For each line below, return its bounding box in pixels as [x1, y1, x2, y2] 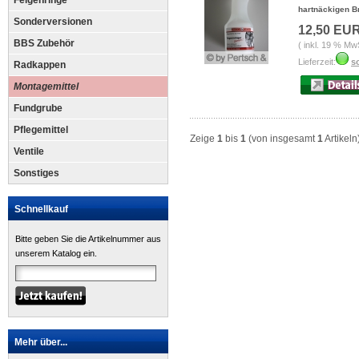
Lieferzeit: [298, 57, 336, 67]
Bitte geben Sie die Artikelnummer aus [15, 234, 161, 244]
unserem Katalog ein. [15, 248, 97, 258]
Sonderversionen [14, 16, 92, 27]
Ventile [14, 146, 44, 157]
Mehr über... [14, 337, 67, 348]
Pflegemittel [14, 124, 68, 135]
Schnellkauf [14, 204, 68, 215]
